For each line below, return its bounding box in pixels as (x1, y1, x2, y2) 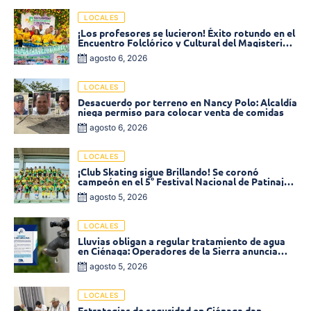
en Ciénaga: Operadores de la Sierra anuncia (78, 244, 278, 257)
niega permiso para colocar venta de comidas (78, 105, 284, 118)
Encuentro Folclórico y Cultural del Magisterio (78, 35, 289, 49)
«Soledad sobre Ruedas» (78, 184, 190, 197)
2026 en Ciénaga (78, 45, 152, 58)
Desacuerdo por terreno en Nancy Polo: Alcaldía (78, 95, 297, 108)
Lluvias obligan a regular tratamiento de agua (78, 234, 285, 247)
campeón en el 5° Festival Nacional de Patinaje (78, 174, 289, 187)
